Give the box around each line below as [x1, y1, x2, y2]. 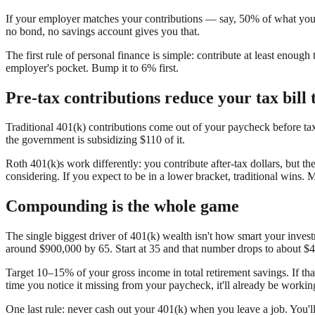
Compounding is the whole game [6, 197, 239, 216]
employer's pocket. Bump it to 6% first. [6, 61, 179, 74]
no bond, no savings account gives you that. [6, 25, 200, 37]
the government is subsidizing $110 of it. [6, 134, 185, 146]
